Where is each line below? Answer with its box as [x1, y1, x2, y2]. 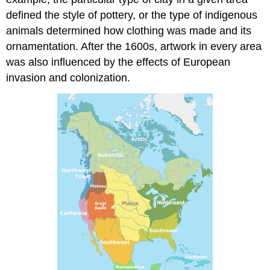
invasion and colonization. [6, 72, 131, 84]
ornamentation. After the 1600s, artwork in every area [6, 40, 262, 53]
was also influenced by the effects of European [6, 56, 231, 69]
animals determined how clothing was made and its [6, 25, 252, 37]
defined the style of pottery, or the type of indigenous [6, 9, 258, 22]
